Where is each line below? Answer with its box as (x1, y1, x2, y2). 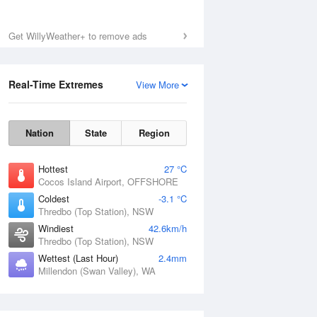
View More (136, 78, 179, 91)
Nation (25, 126, 54, 139)
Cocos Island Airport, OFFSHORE (38, 175, 178, 188)
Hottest (38, 162, 68, 175)
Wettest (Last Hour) (38, 251, 118, 265)
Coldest (38, 192, 69, 205)
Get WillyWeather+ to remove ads (8, 29, 147, 42)
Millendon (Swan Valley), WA (38, 264, 156, 277)
